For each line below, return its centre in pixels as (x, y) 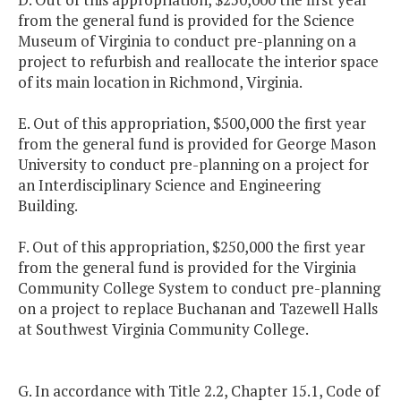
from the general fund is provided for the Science (186, 21)
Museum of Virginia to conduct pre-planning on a (187, 41)
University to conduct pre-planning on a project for (193, 165)
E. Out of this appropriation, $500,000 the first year (192, 124)
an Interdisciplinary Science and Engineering (169, 185)
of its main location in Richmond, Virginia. (179, 82)
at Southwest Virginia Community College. (163, 329)
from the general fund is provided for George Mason (197, 144)
